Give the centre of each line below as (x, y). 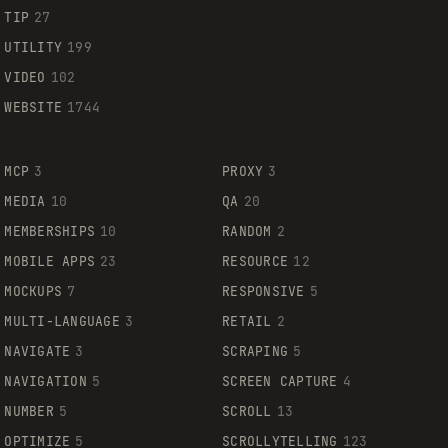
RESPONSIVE (263, 291)
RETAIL (247, 321)
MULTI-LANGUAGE (62, 321)
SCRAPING (255, 351)
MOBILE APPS (50, 261)
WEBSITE (33, 107)
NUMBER (29, 411)
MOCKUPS (33, 291)
